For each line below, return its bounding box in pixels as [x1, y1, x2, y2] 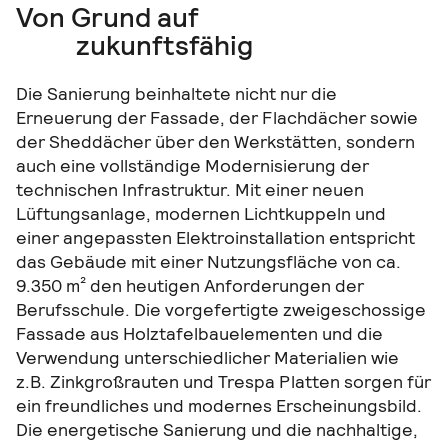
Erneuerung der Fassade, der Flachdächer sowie [16, 105, 418, 129]
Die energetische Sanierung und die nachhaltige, [16, 417, 418, 441]
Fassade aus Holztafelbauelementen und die [16, 321, 383, 345]
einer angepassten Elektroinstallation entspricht [16, 225, 415, 249]
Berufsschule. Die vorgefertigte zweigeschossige [16, 297, 426, 321]
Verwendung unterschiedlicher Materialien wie [16, 345, 399, 369]
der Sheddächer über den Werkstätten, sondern [16, 129, 415, 153]
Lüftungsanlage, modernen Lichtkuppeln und [16, 201, 386, 225]
